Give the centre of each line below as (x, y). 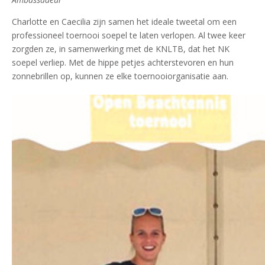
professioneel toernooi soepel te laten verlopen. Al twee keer (129, 35)
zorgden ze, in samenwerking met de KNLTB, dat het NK (121, 49)
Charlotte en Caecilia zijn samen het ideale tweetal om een (124, 21)
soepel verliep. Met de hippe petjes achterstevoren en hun (123, 62)
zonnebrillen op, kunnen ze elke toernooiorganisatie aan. (120, 76)
